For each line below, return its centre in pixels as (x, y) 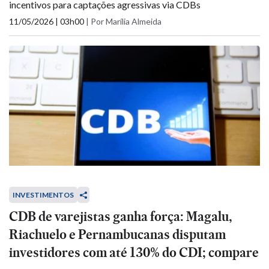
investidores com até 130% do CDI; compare (134, 252)
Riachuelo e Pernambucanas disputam (117, 234)
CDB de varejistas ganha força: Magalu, (121, 216)
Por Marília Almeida (126, 21)
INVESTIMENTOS (43, 195)
